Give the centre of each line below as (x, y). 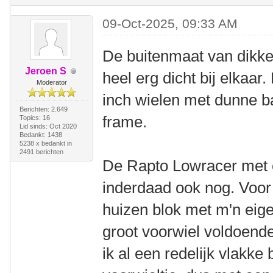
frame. (125, 122)
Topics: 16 (34, 118)
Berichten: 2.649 (43, 109)
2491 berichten (41, 152)
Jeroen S (45, 71)
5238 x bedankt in (45, 143)
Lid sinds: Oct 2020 (48, 126)
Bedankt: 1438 (41, 135)
